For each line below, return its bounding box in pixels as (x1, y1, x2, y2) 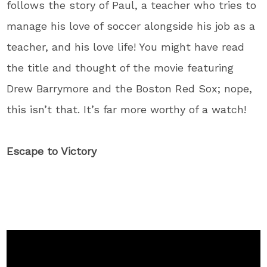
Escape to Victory (7, 144, 97, 157)
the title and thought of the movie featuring (7, 61, 234, 74)
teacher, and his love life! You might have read (7, 40, 245, 53)
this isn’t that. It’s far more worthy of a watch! (7, 103, 247, 116)
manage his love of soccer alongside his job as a (7, 19, 256, 32)
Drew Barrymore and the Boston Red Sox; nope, (7, 82, 253, 95)
